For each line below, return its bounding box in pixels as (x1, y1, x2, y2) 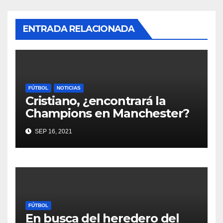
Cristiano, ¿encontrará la (25, 93, 166, 108)
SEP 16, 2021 (33, 127, 72, 135)
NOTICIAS (57, 85, 81, 91)
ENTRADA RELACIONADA (23, 23, 134, 34)
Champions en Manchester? (25, 106, 190, 120)
